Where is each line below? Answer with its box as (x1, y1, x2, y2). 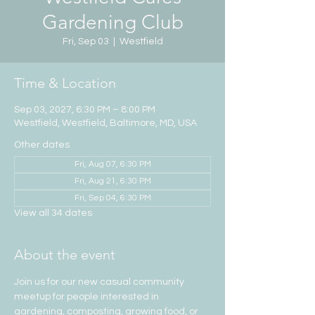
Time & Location (14, 75, 116, 91)
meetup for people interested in (14, 292, 161, 302)
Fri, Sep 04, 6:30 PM (74, 193, 151, 202)
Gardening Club (41, 11, 184, 34)
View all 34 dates (14, 208, 92, 218)
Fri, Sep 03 (62, 37, 109, 46)
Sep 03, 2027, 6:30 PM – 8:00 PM (14, 105, 155, 115)
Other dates (14, 140, 70, 150)
